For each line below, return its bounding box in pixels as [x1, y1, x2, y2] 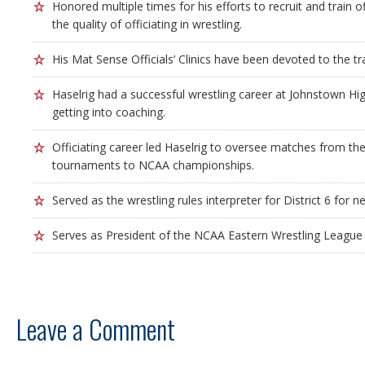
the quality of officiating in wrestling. [52, 16, 242, 32]
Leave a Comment [16, 310, 175, 348]
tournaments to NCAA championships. [52, 157, 254, 173]
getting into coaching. [52, 104, 165, 120]
